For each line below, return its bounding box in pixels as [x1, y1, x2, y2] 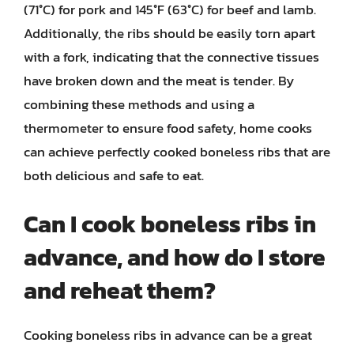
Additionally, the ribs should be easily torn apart [24, 23, 315, 43]
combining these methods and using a [24, 94, 254, 115]
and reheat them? [24, 272, 216, 308]
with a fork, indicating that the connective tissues [24, 47, 319, 67]
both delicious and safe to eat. [24, 165, 204, 186]
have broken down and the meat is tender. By [24, 70, 294, 91]
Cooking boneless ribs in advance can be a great [24, 324, 312, 345]
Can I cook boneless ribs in [24, 205, 316, 242]
